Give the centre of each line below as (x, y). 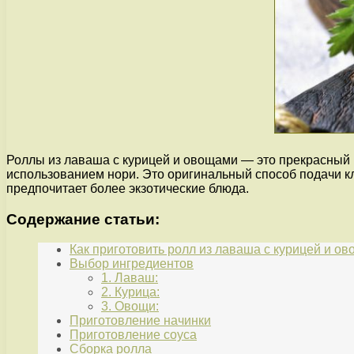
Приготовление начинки (140, 321)
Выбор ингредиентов (132, 264)
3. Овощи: (130, 307)
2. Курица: (130, 292)
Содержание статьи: (83, 219)
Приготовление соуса (133, 335)
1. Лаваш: (130, 278)
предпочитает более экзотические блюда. (128, 188)
